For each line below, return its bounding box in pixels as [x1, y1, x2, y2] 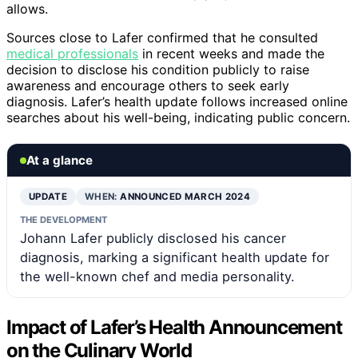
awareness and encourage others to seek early [6, 78, 289, 93]
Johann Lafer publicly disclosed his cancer [20, 230, 286, 246]
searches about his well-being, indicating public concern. [6, 109, 350, 125]
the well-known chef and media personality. [20, 268, 295, 284]
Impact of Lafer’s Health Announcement [6, 316, 342, 339]
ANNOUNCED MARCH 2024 [120, 191, 251, 202]
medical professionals [6, 46, 138, 62]
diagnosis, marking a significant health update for [20, 249, 329, 265]
